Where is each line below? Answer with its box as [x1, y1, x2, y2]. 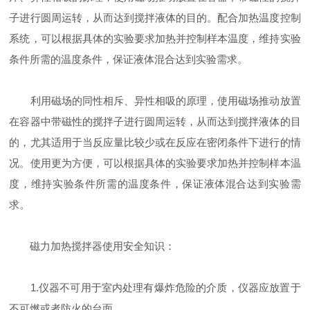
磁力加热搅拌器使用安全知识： [9, 240, 176, 252]
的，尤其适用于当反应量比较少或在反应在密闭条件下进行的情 [9, 136, 301, 148]
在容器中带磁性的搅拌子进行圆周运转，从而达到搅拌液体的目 [9, 116, 301, 127]
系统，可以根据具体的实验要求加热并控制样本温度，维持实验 [9, 33, 301, 44]
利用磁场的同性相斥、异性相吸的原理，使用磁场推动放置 [9, 95, 301, 107]
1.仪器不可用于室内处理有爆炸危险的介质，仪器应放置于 [9, 282, 301, 293]
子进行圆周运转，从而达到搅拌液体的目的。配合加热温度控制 [9, 12, 301, 24]
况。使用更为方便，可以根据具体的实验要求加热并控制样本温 [9, 157, 301, 169]
